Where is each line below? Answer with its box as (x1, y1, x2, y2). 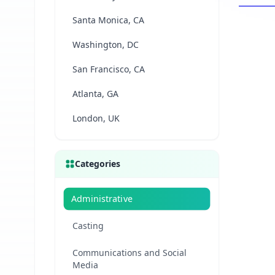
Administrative (71, 192, 133, 205)
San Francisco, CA (72, 63, 145, 75)
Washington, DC (72, 39, 139, 50)
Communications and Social (72, 247, 187, 258)
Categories (75, 158, 120, 169)
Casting (72, 220, 104, 231)
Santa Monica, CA (72, 14, 144, 26)
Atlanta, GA (72, 88, 118, 99)
